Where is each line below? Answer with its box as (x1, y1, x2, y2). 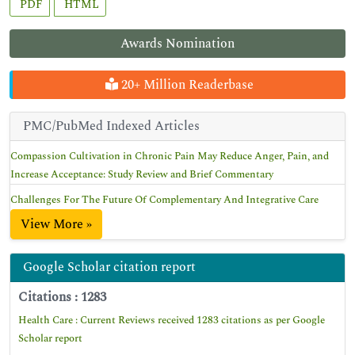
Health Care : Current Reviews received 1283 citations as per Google (18, 312, 325, 328)
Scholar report (18, 330, 82, 346)
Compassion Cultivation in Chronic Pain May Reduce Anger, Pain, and (10, 148, 329, 164)
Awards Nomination (120, 34, 235, 53)
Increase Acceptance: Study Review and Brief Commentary (10, 166, 273, 182)
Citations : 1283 (18, 288, 106, 307)
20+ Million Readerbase (117, 75, 254, 94)
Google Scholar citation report (23, 258, 196, 277)
